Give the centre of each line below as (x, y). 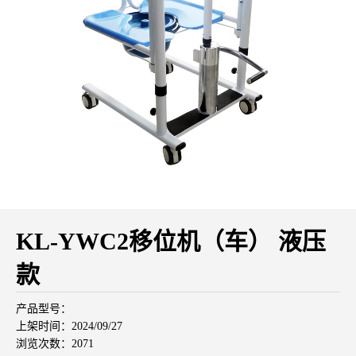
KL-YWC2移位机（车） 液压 (171, 241)
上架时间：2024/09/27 (69, 326)
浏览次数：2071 (55, 343)
